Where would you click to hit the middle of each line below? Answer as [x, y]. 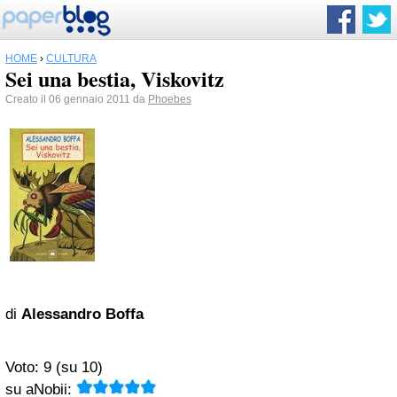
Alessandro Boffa [82, 314]
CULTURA [71, 58]
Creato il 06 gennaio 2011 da [77, 99]
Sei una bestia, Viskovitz [115, 78]
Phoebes [170, 99]
